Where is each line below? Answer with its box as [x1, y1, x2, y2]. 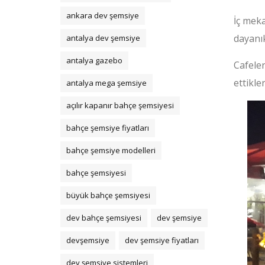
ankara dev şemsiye [66, 10, 139, 21]
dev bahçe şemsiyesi [66, 212, 141, 223]
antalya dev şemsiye [66, 33, 140, 43]
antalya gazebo [66, 55, 122, 66]
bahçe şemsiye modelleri [66, 145, 156, 156]
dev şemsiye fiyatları [125, 235, 199, 245]
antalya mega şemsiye [66, 77, 147, 88]
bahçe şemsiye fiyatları [66, 122, 149, 133]
